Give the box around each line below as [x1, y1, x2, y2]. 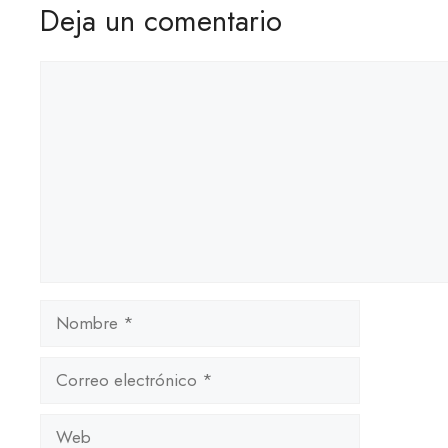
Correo [39, 356, 92, 381]
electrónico [39, 381, 122, 406]
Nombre [39, 299, 101, 324]
